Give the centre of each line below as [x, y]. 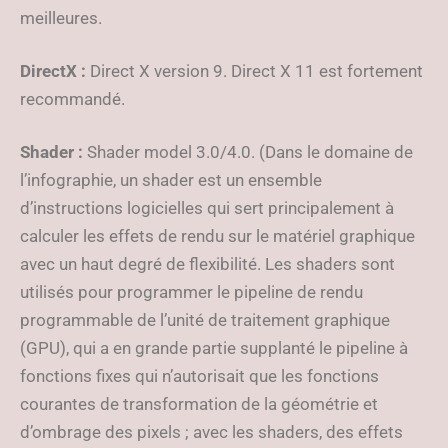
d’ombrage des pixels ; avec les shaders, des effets [211, 432]
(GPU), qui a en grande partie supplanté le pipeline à [214, 348]
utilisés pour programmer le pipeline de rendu [191, 292]
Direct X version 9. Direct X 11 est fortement [254, 71]
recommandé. [74, 99]
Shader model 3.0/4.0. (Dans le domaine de [248, 152]
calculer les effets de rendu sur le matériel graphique [217, 236]
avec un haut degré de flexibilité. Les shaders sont [207, 264]
